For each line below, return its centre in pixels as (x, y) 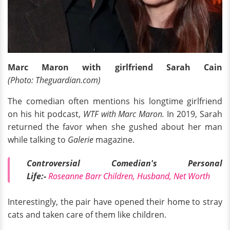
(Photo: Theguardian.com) (54, 80)
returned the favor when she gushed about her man (115, 127)
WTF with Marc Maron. (124, 114)
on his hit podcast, (45, 114)
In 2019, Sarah (194, 114)
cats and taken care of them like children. (87, 215)
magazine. (115, 140)
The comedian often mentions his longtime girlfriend (115, 101)
